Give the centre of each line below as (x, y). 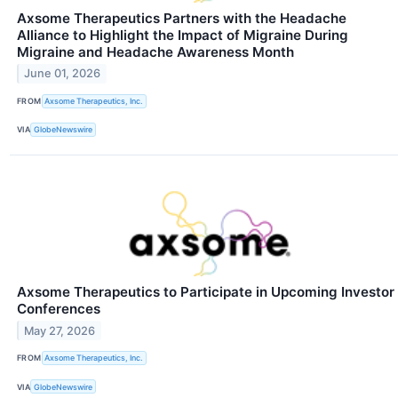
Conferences (59, 308)
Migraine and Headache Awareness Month (155, 52)
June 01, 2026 (63, 74)
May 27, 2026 (60, 330)
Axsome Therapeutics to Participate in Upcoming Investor (206, 291)
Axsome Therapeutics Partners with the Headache (182, 18)
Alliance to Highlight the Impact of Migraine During (183, 35)
